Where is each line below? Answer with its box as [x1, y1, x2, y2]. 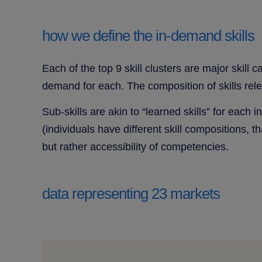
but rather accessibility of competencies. [42, 141, 229, 153]
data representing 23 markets [42, 185, 220, 203]
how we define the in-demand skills [42, 27, 254, 45]
